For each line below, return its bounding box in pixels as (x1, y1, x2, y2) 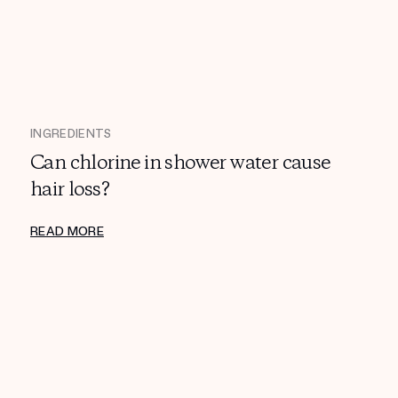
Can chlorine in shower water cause (30, 150, 330, 178)
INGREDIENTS (30, 127, 112, 142)
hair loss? (30, 177, 110, 204)
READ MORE (30, 224, 104, 240)
